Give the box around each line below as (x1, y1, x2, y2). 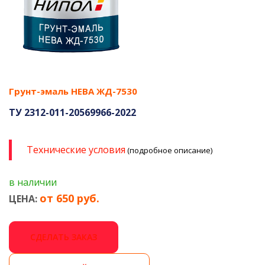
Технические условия (27, 143, 125, 156)
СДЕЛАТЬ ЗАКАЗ (30, 231, 97, 243)
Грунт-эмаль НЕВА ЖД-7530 (9, 85, 137, 97)
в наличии (9, 175, 57, 189)
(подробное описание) (125, 144, 212, 156)
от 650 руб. (40, 190, 99, 205)
